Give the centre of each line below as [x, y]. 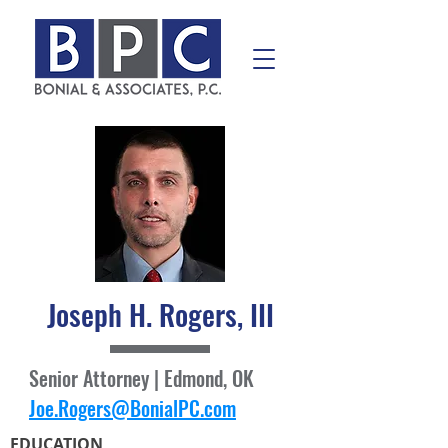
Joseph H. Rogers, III [160, 313]
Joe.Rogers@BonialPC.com [132, 408]
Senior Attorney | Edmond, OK [141, 378]
